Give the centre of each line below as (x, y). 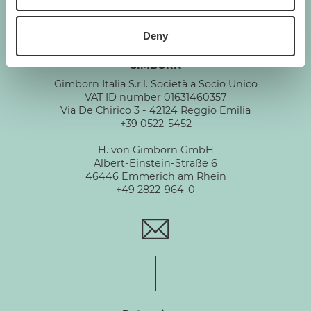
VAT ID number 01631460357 (155, 97)
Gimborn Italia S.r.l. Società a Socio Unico (155, 84)
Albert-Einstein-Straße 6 (155, 163)
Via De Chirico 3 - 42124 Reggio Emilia (155, 110)
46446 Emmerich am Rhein (155, 176)
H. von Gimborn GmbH (155, 150)
